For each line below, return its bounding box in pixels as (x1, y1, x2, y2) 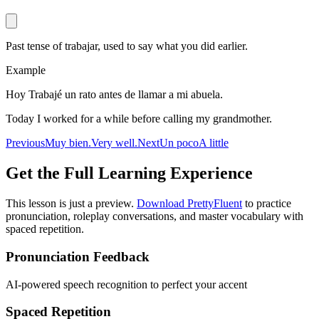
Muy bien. (45, 137, 91, 150)
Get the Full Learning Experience (6, 164, 253, 183)
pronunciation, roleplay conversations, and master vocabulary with (6, 210, 303, 223)
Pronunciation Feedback (6, 249, 150, 264)
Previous (6, 137, 45, 150)
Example (6, 64, 46, 77)
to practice (242, 197, 291, 210)
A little (199, 137, 229, 150)
